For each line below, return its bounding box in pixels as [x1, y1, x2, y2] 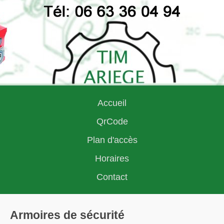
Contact [96, 172, 127, 182]
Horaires [95, 153, 129, 163]
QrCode [96, 116, 128, 126]
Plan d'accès [86, 135, 137, 145]
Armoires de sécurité [10, 208, 124, 221]
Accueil [97, 98, 126, 108]
